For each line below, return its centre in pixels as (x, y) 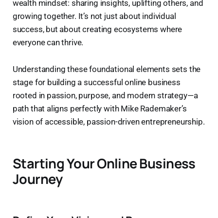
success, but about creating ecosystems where (97, 29)
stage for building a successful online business (96, 82)
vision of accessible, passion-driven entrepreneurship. (109, 121)
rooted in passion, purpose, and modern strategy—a (105, 95)
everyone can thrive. (48, 42)
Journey (37, 179)
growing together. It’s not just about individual (94, 16)
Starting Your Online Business (104, 163)
